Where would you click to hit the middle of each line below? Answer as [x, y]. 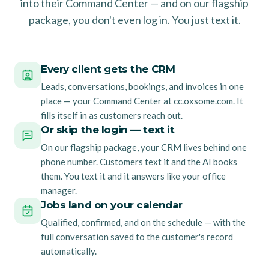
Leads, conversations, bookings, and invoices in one [142, 86]
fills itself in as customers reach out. [112, 115]
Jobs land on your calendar [112, 204]
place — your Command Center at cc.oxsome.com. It [142, 101]
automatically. [69, 251]
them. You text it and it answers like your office [133, 176]
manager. [59, 190]
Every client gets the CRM [108, 69]
